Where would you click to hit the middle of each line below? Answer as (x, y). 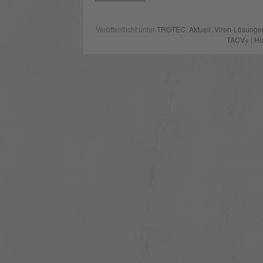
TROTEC (171, 29)
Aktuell (200, 29)
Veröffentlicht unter (127, 29)
